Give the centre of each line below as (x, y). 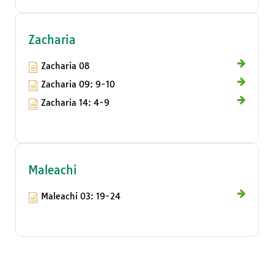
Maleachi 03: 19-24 (81, 197)
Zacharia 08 (65, 66)
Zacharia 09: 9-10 (78, 85)
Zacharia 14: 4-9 (75, 103)
